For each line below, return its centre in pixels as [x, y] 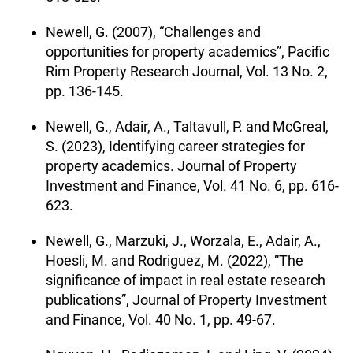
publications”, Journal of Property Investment [186, 299]
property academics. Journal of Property [171, 165]
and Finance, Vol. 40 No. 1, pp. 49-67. [161, 319]
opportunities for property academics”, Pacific [188, 51]
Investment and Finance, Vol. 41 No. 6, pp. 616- [192, 185]
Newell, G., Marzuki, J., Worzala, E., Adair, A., [183, 240]
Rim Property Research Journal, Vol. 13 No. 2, [187, 71]
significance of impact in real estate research [186, 280]
